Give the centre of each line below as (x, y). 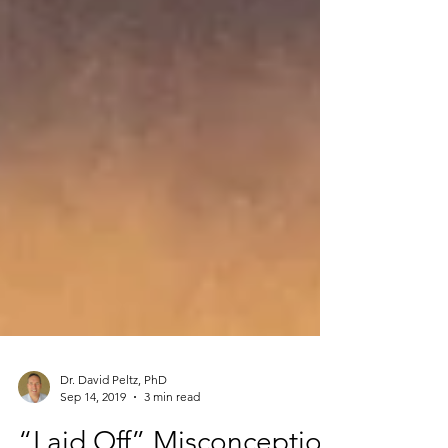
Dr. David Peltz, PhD (113, 419)
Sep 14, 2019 (93, 436)
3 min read (172, 436)
